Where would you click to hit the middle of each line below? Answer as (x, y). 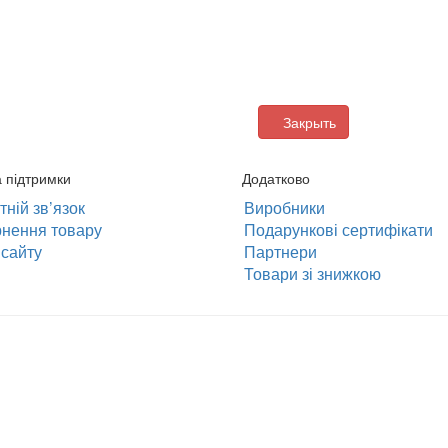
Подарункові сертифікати (334, 229)
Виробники (280, 207)
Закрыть (310, 121)
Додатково (276, 177)
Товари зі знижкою (308, 273)
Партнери (276, 251)
